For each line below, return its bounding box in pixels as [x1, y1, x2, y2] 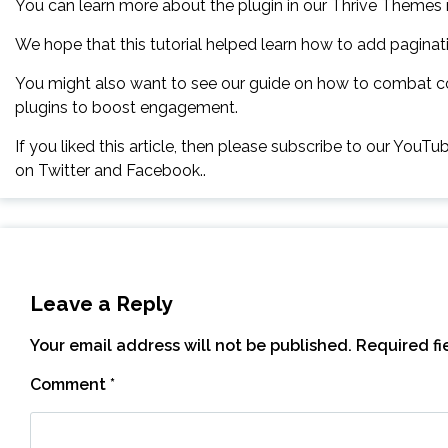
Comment [30, 375, 110, 394]
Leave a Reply [30, 291, 172, 316]
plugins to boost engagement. [15, 98, 238, 117]
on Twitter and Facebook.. [15, 161, 206, 180]
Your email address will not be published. [30, 336, 352, 355]
